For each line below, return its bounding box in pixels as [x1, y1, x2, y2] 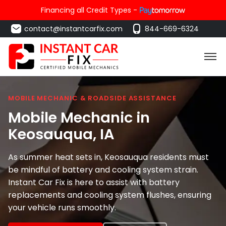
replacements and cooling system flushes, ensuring [8, 189, 211, 201]
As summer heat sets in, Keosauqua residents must [8, 151, 209, 163]
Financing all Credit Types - [41, 5, 137, 15]
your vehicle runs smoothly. [8, 201, 116, 213]
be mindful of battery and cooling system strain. [8, 163, 198, 176]
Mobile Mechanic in [8, 107, 150, 128]
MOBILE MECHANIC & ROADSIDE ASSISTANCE [8, 93, 177, 103]
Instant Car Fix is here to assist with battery [8, 176, 180, 188]
